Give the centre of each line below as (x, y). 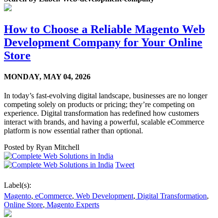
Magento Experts (72, 205)
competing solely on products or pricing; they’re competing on (99, 105)
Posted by (19, 147)
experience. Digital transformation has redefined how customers (101, 113)
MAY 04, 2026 (67, 76)
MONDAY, (23, 76)
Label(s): (18, 185)
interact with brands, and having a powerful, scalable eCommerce (104, 122)
